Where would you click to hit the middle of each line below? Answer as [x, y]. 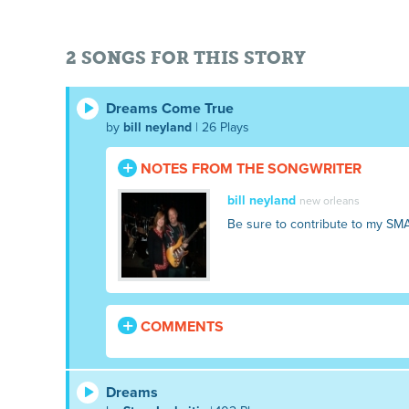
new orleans [329, 201]
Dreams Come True [170, 109]
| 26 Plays [220, 128]
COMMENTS [180, 326]
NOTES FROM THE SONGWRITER [249, 169]
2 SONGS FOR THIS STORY [186, 58]
